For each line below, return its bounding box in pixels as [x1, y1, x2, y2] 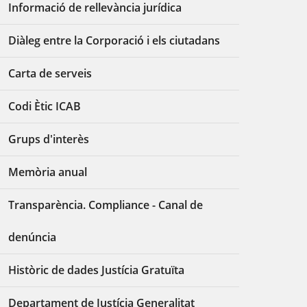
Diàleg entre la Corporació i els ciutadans [8, 33, 221, 48]
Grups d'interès [8, 132, 90, 147]
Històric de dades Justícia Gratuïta [8, 262, 185, 278]
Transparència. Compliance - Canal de [8, 197, 204, 212]
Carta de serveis [8, 66, 93, 81]
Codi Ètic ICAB [8, 99, 82, 114]
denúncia [8, 230, 57, 245]
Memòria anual [8, 164, 88, 180]
